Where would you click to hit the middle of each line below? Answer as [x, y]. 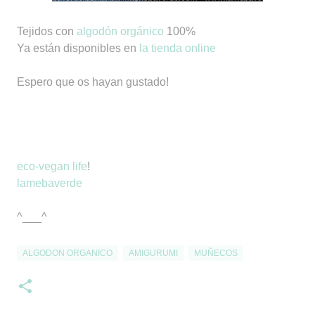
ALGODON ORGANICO [67, 253]
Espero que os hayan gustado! [93, 82]
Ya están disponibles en [78, 48]
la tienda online [178, 48]
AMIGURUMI [153, 253]
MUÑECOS [216, 253]
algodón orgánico [120, 31]
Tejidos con [47, 31]
